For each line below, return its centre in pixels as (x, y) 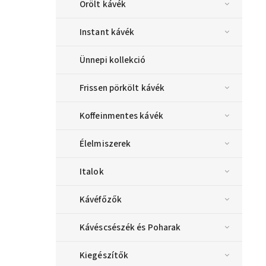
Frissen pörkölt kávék (122, 88)
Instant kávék (107, 32)
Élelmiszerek (105, 143)
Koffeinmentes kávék (121, 115)
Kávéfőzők (101, 199)
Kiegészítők (104, 255)
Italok (92, 171)
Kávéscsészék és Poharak (130, 227)
